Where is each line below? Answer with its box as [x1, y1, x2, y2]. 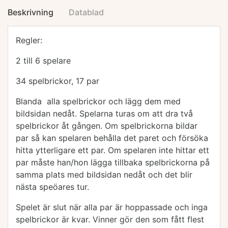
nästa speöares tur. [16, 182, 89, 192]
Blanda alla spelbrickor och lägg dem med [16, 96, 181, 106]
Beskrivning [8, 7, 53, 17]
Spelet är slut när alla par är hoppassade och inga [16, 202, 208, 212]
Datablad [69, 7, 104, 17]
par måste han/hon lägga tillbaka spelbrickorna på [16, 157, 210, 167]
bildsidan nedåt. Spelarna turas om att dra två [16, 108, 193, 119]
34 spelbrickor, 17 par [16, 76, 99, 86]
